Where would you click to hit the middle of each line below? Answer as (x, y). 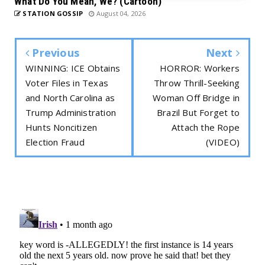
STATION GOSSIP (52, 13)
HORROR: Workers (200, 68)
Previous (54, 52)
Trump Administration (71, 112)
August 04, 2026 (120, 13)
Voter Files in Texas (67, 83)
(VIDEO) (222, 142)
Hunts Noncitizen (62, 127)
